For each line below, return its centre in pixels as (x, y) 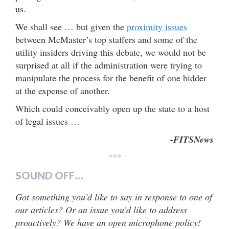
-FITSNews (192, 139)
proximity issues (157, 26)
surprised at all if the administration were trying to (109, 65)
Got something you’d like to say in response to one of (114, 197)
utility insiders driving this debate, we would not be (111, 52)
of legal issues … (48, 121)
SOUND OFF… (49, 175)
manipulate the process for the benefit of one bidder (111, 77)
